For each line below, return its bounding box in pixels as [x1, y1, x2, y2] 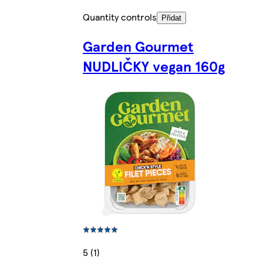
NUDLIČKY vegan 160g [83, 56, 225, 76]
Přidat [161, 14, 181, 23]
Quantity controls [83, 10, 157, 24]
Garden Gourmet [83, 36, 194, 56]
